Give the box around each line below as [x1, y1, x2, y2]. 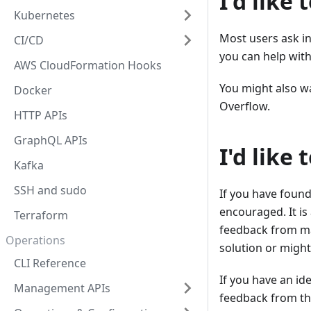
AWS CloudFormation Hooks [14, 58, 162, 74]
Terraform [14, 208, 68, 224]
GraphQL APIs [14, 133, 87, 149]
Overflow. [219, 99, 270, 115]
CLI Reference [14, 255, 86, 271]
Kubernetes [14, 8, 75, 24]
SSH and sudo [14, 183, 87, 199]
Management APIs [14, 280, 110, 296]
